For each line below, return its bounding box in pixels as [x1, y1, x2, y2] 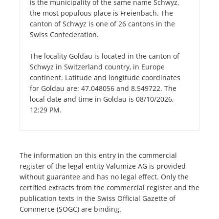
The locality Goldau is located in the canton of [30, 51, 179, 61]
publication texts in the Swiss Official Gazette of [20, 194, 175, 203]
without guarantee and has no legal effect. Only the [20, 172, 189, 182]
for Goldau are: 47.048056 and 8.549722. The [30, 84, 176, 93]
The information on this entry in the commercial [20, 151, 177, 160]
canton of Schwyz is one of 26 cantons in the [30, 19, 175, 29]
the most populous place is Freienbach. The [30, 8, 173, 18]
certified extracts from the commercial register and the [20, 183, 199, 193]
